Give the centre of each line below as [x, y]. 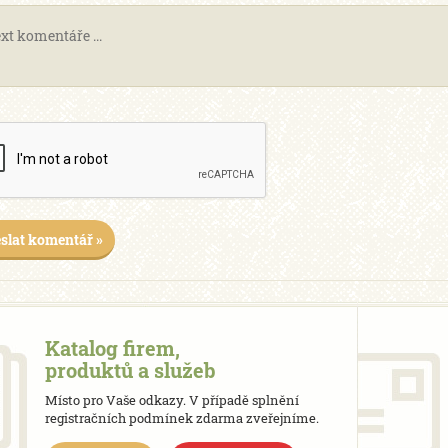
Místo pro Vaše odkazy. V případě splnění [172, 400]
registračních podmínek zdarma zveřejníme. [182, 418]
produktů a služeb [130, 370]
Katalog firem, [112, 348]
